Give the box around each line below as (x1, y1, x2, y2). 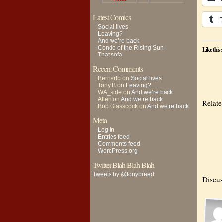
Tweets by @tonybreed (93, 171, 154, 178)
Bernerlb (98, 75, 121, 82)
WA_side (98, 89, 122, 96)
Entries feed (98, 133, 130, 140)
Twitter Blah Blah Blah (93, 160, 154, 170)
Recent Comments (93, 63, 143, 74)
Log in (98, 126, 114, 133)
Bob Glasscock (98, 103, 138, 110)
